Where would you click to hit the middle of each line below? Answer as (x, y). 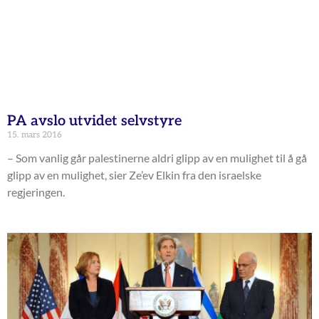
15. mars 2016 (35, 135)
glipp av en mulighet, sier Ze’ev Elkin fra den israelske (134, 175)
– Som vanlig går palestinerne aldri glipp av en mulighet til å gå (157, 158)
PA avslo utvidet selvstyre (94, 121)
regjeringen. (36, 192)
